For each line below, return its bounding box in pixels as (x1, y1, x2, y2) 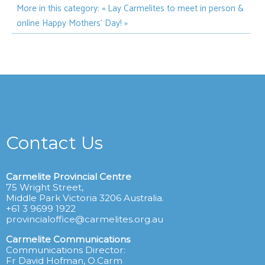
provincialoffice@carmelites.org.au (6, 214, 163, 225)
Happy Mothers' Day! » (42, 15, 128, 31)
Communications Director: (6, 244, 125, 256)
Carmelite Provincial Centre (6, 171, 131, 183)
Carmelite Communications (6, 233, 130, 245)
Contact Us (6, 132, 103, 154)
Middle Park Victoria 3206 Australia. (6, 192, 164, 204)
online (17, 15, 40, 31)
